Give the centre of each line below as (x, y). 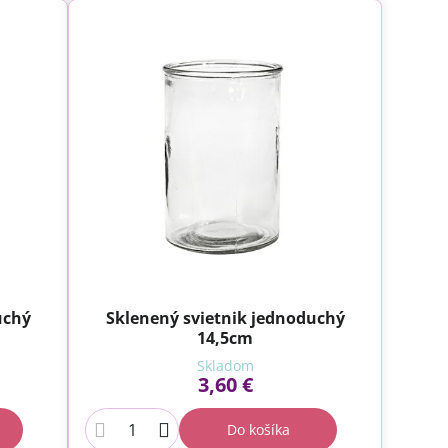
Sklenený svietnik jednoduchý (225, 318)
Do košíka (258, 430)
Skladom (225, 366)
